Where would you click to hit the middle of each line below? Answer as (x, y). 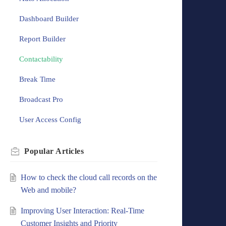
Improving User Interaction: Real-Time (82, 211)
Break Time (37, 79)
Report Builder (42, 39)
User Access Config (50, 120)
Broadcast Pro (41, 100)
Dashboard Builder (49, 19)
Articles (70, 151)
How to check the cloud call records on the (89, 178)
